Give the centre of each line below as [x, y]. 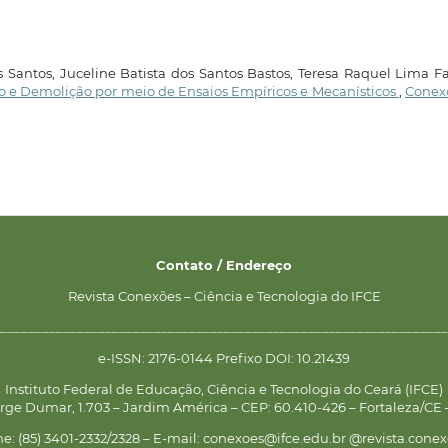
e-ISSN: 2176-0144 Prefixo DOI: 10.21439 [224, 358]
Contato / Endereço [224, 265]
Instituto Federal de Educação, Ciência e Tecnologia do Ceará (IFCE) [224, 389]
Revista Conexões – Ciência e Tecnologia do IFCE [224, 296]
